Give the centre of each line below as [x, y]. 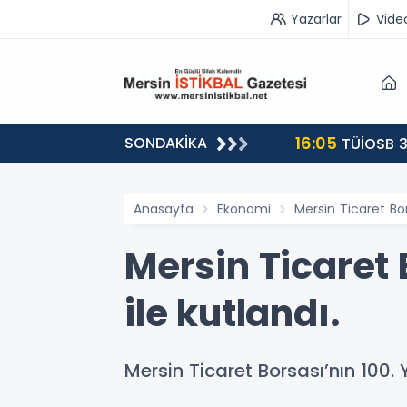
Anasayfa [164, 209]
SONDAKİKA [166, 143]
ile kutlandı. [233, 313]
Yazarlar [316, 19]
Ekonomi [244, 209]
